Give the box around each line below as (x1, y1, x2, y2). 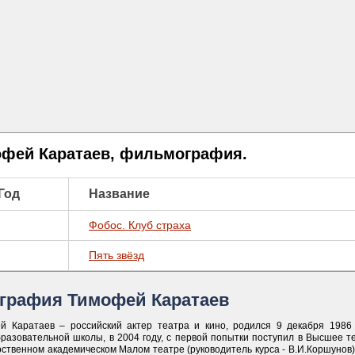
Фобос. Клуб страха (89, 219, 191, 231)
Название (89, 187, 150, 200)
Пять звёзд (89, 249, 144, 261)
